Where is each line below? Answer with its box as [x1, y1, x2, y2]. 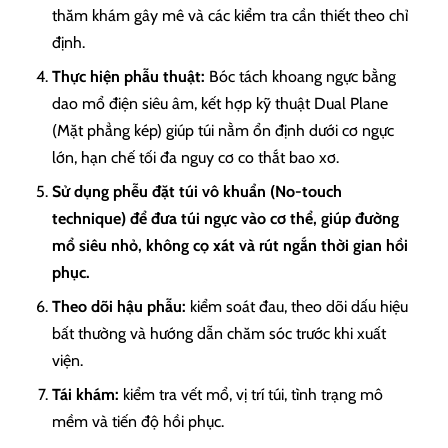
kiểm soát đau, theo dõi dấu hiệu [186, 296, 408, 316]
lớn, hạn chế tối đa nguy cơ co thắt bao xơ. [52, 147, 339, 167]
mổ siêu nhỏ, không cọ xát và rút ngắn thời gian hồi [52, 235, 408, 255]
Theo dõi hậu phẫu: [52, 296, 186, 316]
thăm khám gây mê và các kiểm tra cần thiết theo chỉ [52, 5, 408, 25]
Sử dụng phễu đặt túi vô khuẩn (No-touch [52, 181, 342, 201]
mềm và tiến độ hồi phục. [52, 411, 224, 431]
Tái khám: [52, 384, 119, 404]
